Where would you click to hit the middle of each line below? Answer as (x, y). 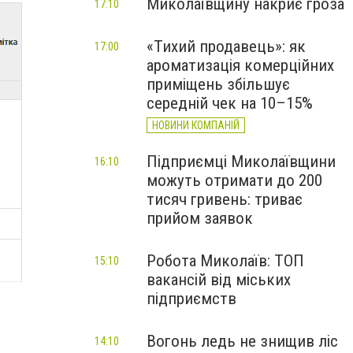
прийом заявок (200, 218)
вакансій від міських (219, 280)
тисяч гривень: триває (225, 199)
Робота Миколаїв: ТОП (225, 261)
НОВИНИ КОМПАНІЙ (196, 125)
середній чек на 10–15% (230, 103)
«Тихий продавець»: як (226, 46)
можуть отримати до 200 (234, 180)
